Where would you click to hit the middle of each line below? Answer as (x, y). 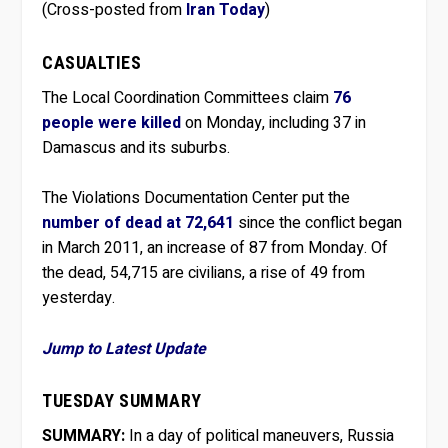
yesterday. (79, 298)
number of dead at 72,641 (138, 223)
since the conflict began (318, 223)
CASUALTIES (92, 62)
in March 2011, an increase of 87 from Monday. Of (215, 248)
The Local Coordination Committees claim (188, 97)
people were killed (112, 122)
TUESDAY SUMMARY (122, 401)
